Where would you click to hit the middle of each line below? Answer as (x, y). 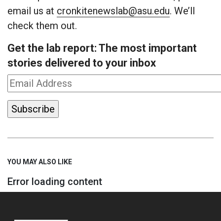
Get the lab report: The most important (102, 48)
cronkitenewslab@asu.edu (113, 11)
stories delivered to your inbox (82, 63)
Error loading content (55, 182)
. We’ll (182, 11)
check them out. (42, 26)
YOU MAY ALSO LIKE (40, 162)
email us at (32, 11)
